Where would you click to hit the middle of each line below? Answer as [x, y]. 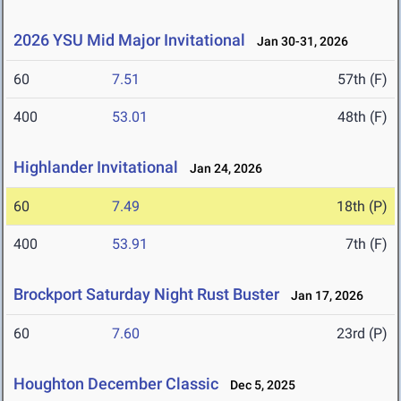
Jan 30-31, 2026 [299, 42]
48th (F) [363, 117]
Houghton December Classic [116, 384]
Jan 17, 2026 [323, 296]
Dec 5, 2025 [259, 385]
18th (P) [362, 207]
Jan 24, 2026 [222, 169]
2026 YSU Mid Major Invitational [129, 40]
